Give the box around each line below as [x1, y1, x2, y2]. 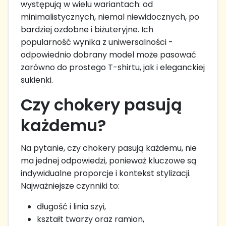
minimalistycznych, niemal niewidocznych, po [21, 11, 199, 23]
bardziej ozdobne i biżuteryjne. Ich [21, 23, 153, 35]
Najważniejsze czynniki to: [21, 180, 120, 192]
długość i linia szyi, [37, 200, 106, 212]
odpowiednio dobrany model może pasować [21, 48, 196, 61]
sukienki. [21, 74, 53, 86]
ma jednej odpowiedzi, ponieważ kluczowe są [21, 154, 197, 166]
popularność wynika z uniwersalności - [21, 36, 173, 48]
